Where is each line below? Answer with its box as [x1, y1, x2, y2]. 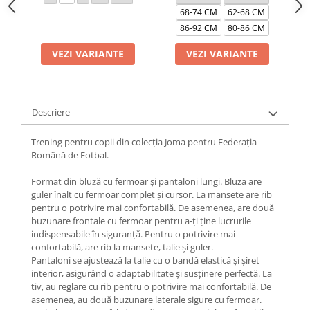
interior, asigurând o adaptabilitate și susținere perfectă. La [31, 267, 272, 280]
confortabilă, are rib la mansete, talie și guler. [31, 241, 213, 254]
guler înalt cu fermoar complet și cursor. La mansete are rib [31, 188, 272, 201]
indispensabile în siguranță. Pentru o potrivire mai [31, 228, 235, 241]
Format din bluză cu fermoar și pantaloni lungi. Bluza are [31, 175, 262, 188]
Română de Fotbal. [31, 149, 109, 162]
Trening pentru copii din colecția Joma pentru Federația [31, 136, 257, 149]
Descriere [32, 106, 70, 119]
